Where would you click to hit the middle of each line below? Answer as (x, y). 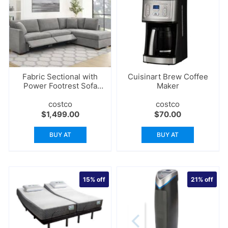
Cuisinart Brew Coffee (168, 76)
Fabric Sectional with (60, 76)
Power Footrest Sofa (60, 85)
